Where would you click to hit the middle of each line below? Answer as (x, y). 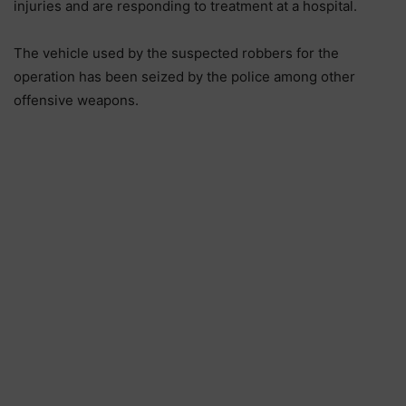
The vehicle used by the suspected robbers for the (176, 53)
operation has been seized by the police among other (184, 77)
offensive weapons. (76, 101)
